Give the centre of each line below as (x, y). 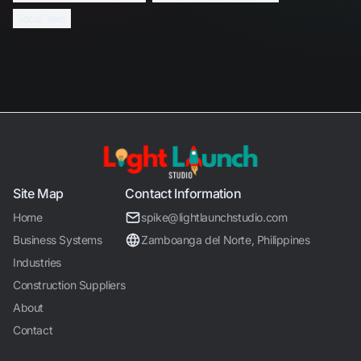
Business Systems (58, 240)
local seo (42, 18)
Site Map (38, 193)
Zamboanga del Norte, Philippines (226, 240)
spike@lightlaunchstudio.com (214, 217)
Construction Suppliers (69, 285)
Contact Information (183, 193)
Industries (37, 262)
